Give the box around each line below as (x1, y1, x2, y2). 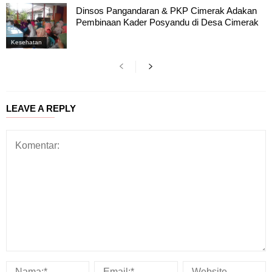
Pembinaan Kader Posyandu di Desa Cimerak (76, 16, 259, 27)
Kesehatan (11, 38, 42, 46)
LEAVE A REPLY (6, 103, 76, 114)
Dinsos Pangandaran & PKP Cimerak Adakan (76, 5, 257, 16)
